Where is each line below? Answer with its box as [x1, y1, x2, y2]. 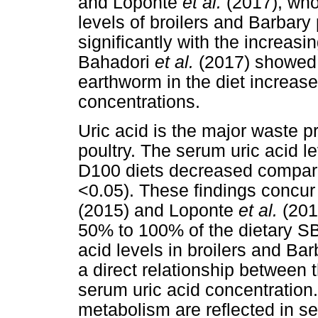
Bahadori [78, 53, 155, 72]
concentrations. [78, 92, 200, 112]
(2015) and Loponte [78, 201, 238, 221]
